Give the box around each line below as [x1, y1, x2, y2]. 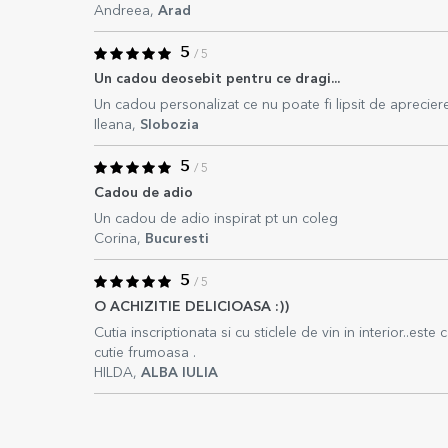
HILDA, [94, 366, 141, 380]
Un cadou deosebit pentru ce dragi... [94, 72, 340, 86]
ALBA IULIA [141, 366, 218, 380]
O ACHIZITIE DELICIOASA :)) [94, 300, 289, 314]
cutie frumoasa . [94, 346, 196, 360]
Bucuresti [145, 232, 209, 246]
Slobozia [140, 118, 199, 132]
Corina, [94, 232, 145, 246]
